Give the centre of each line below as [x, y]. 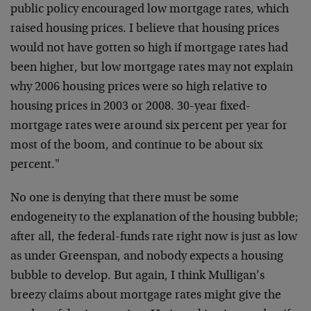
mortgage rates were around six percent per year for [149, 126]
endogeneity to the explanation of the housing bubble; [154, 218]
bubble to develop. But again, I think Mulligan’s [137, 276]
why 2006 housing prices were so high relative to [139, 87]
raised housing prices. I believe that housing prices [145, 29]
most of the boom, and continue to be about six [136, 146]
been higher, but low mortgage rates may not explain [152, 68]
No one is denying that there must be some [125, 199]
